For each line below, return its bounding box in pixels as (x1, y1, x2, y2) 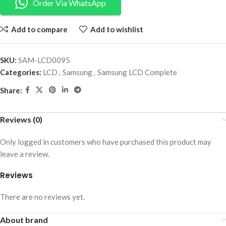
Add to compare (11, 24, 68, 34)
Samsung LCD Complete (97, 68, 177, 77)
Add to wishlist (90, 24, 143, 34)
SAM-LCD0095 (18, 55, 70, 65)
